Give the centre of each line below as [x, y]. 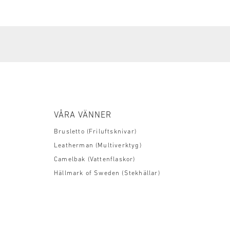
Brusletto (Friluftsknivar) [95, 132]
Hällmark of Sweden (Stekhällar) [107, 174]
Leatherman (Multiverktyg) [98, 146]
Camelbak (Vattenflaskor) [95, 160]
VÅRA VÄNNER [83, 116]
